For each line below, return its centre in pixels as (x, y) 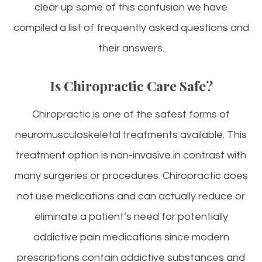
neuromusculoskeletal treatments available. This (131, 135)
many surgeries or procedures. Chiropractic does (131, 176)
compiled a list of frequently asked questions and (131, 28)
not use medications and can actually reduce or (131, 196)
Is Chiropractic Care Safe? (131, 86)
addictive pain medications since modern (131, 237)
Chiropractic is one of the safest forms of (131, 115)
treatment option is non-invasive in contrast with (131, 156)
